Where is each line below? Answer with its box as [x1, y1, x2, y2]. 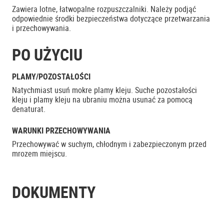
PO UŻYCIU [12, 43, 82, 65]
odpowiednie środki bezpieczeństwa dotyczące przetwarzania [12, 13, 210, 24]
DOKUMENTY [12, 181, 95, 202]
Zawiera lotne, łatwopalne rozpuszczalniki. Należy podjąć [12, 3, 196, 14]
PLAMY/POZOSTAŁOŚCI [12, 71, 90, 82]
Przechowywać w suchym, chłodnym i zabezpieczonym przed [12, 138, 206, 149]
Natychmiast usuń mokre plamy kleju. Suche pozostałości [12, 84, 197, 95]
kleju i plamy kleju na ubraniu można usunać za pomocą [12, 94, 192, 105]
